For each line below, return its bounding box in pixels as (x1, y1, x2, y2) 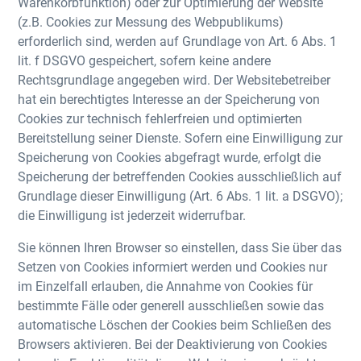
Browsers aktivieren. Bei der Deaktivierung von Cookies (18, 335, 328, 352)
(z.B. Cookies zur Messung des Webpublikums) (18, 13, 284, 30)
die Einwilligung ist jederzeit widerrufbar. (18, 206, 247, 223)
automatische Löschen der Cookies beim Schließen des (18, 316, 332, 333)
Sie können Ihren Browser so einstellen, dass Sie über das (18, 239, 342, 255)
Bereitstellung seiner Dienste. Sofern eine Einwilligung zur (18, 129, 343, 146)
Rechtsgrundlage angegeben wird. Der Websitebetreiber (18, 71, 331, 88)
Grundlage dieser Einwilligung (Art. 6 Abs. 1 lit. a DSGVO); (18, 187, 343, 204)
